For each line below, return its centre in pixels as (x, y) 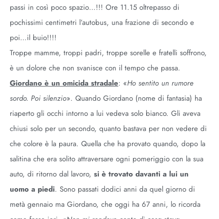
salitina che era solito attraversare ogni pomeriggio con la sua (107, 159)
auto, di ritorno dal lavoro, (52, 174)
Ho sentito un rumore (160, 83)
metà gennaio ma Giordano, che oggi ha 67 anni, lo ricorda (105, 204)
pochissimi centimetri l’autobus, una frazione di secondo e (102, 22)
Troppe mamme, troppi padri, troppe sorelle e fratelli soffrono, (108, 53)
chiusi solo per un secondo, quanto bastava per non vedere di (108, 129)
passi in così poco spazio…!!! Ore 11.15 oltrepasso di (95, 7)
